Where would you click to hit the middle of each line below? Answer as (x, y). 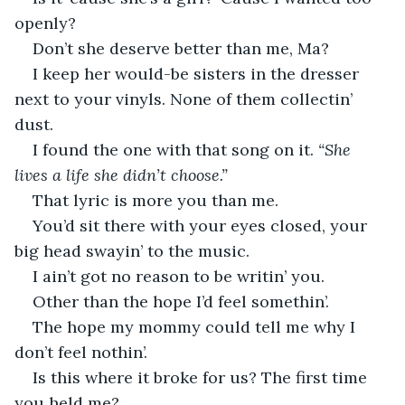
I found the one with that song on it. (175, 149)
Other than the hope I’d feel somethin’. (181, 301)
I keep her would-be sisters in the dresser (198, 73)
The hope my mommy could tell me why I (196, 326)
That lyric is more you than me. (155, 200)
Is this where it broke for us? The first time (202, 377)
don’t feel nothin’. (81, 352)
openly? (45, 23)
